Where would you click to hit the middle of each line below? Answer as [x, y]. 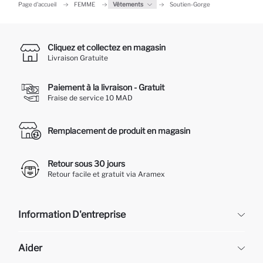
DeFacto [32, 236]
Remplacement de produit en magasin [119, 131]
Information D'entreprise [72, 215]
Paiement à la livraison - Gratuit [106, 87]
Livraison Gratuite [78, 58]
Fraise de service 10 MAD [90, 98]
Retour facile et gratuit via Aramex [106, 174]
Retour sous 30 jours [86, 163]
